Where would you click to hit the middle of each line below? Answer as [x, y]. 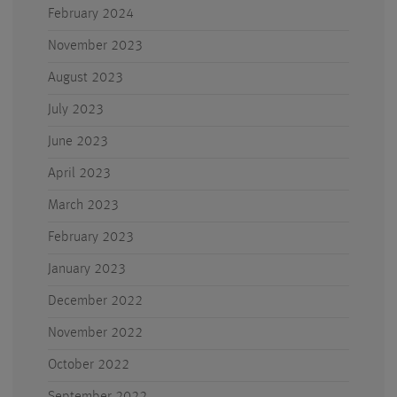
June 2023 [78, 142]
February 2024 [91, 14]
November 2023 [95, 46]
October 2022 [89, 365]
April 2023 [79, 174]
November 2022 [95, 333]
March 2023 [83, 206]
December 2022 [95, 301]
